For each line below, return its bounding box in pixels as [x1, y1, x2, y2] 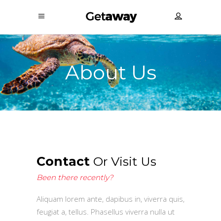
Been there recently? [37, 173, 113, 182]
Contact [37, 154, 90, 169]
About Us [65, 60, 156, 84]
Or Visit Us [90, 154, 156, 169]
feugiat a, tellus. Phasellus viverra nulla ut [37, 207, 175, 217]
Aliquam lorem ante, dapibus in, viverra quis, [37, 194, 184, 204]
